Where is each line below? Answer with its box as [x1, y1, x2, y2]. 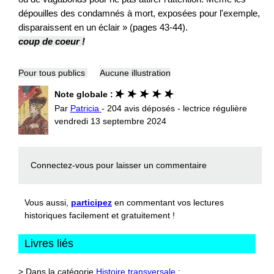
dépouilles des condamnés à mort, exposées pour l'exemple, [18, 7, 260, 18]
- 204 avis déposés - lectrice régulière [101, 103, 247, 113]
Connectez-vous [31, 160, 94, 170]
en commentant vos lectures [112, 197, 224, 207]
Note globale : [54, 89, 116, 99]
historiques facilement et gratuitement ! [24, 210, 175, 220]
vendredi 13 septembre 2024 [54, 116, 166, 126]
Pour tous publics [18, 67, 87, 78]
